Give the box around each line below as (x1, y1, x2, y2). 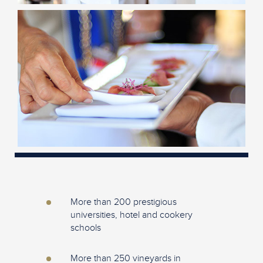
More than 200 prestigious (70, 195, 177, 208)
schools (70, 221, 101, 234)
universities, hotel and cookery (70, 208, 193, 221)
